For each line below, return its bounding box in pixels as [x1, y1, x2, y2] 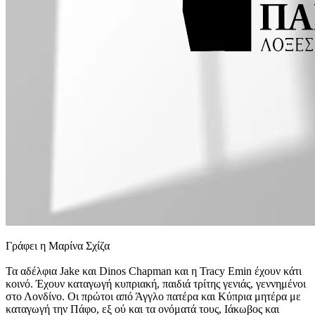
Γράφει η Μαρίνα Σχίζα [6, 240, 110, 252]
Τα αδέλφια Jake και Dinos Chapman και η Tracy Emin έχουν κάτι [6, 265, 302, 277]
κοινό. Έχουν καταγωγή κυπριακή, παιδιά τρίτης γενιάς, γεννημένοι [6, 278, 306, 290]
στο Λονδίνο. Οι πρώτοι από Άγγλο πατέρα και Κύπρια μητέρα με [6, 290, 301, 302]
